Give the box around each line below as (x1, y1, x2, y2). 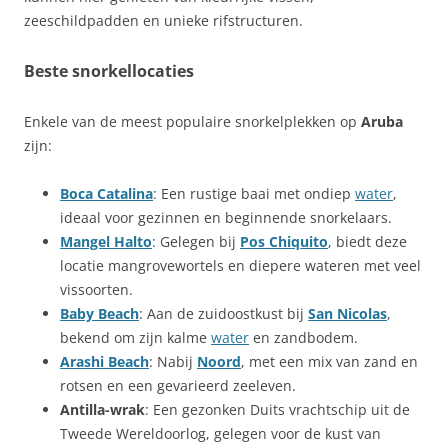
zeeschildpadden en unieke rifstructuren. (24, 11, 303, 30)
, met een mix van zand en (241, 352, 418, 371)
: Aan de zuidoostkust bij (139, 304, 308, 323)
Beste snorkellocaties (24, 60, 194, 82)
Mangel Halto (60, 232, 152, 251)
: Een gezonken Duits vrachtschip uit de (145, 400, 410, 419)
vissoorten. (60, 280, 133, 299)
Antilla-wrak (60, 400, 145, 419)
